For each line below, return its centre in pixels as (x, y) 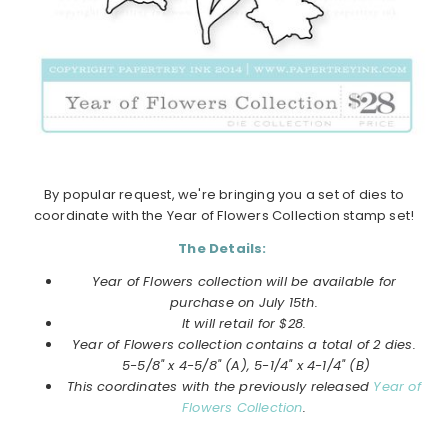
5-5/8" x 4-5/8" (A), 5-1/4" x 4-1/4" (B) (244, 365)
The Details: (222, 248)
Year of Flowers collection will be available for (244, 281)
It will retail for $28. (244, 323)
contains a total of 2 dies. (329, 344)
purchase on (214, 302)
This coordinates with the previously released (220, 386)
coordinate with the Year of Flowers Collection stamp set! (224, 215)
